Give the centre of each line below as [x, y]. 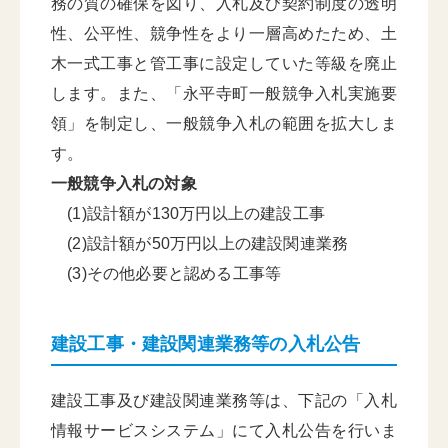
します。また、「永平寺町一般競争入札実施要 [224, 93]
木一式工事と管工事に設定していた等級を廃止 [224, 63]
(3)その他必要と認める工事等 [166, 273]
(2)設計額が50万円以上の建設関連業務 [200, 243]
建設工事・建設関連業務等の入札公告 [206, 344]
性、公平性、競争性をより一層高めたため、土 [224, 33]
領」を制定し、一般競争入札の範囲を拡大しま [224, 123]
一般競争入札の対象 [124, 183]
